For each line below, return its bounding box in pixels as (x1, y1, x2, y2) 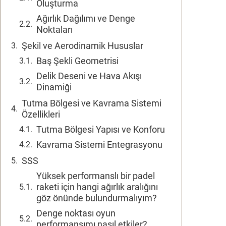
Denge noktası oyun (36, 208, 116, 218)
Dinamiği (36, 82, 72, 92)
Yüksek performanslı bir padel (36, 171, 155, 181)
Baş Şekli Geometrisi (36, 55, 119, 66)
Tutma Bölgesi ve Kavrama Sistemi (22, 98, 161, 108)
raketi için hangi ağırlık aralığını (36, 182, 158, 192)
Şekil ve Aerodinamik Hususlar (22, 40, 143, 51)
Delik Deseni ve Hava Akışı (36, 71, 142, 81)
